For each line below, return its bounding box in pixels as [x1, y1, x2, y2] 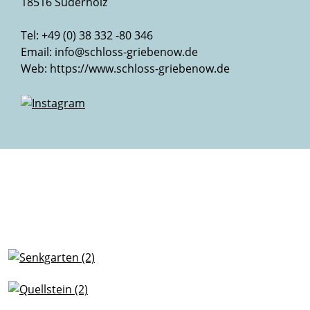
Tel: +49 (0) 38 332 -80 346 [21, 28, 153, 43]
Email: [21, 44, 55, 60]
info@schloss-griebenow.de [55, 44, 198, 60]
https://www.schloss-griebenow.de [50, 61, 230, 76]
